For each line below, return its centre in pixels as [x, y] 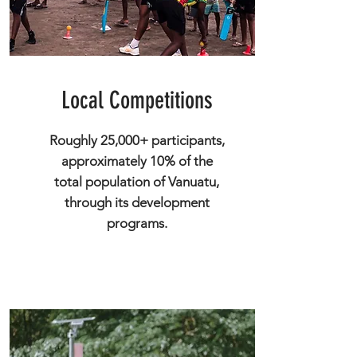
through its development [137, 202]
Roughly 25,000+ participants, [137, 140]
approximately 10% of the [137, 161]
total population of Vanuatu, [137, 182]
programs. [137, 223]
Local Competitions [137, 100]
